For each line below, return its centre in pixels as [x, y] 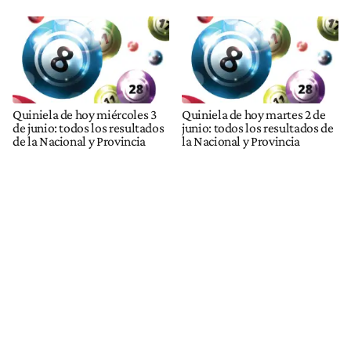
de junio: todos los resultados [89, 128]
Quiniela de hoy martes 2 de [254, 115]
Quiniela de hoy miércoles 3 [85, 115]
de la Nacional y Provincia [79, 141]
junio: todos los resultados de [258, 128]
